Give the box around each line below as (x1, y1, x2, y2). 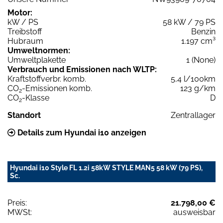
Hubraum (7, 36, 43, 46)
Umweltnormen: (7, 46, 70, 56)
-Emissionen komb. (22, 84, 92, 94)
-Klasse (22, 93, 49, 103)
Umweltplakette (7, 55, 66, 65)
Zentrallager (171, 111, 216, 120)
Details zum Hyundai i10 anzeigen (15, 128, 146, 138)
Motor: (7, 8, 32, 18)
